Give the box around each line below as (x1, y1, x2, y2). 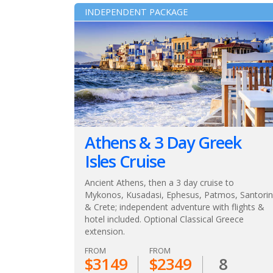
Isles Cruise (85, 150, 165, 173)
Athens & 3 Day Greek (85, 131, 241, 154)
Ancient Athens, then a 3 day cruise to (85, 177, 234, 189)
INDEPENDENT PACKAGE (85, 6, 188, 18)
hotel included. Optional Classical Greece (85, 213, 244, 225)
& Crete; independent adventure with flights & (85, 201, 264, 213)
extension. (85, 225, 125, 238)
